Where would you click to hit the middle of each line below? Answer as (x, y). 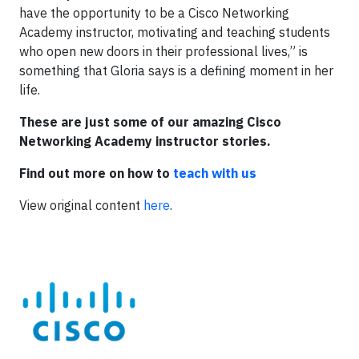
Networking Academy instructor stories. (145, 141)
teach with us (215, 173)
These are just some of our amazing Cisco (150, 122)
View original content (81, 206)
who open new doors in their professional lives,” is (163, 52)
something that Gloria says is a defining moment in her (176, 71)
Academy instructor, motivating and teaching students (175, 32)
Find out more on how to (96, 173)
